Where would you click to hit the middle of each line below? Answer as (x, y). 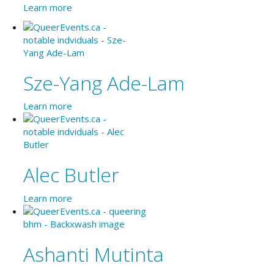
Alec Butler (71, 175)
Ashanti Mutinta (93, 254)
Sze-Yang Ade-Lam (104, 83)
